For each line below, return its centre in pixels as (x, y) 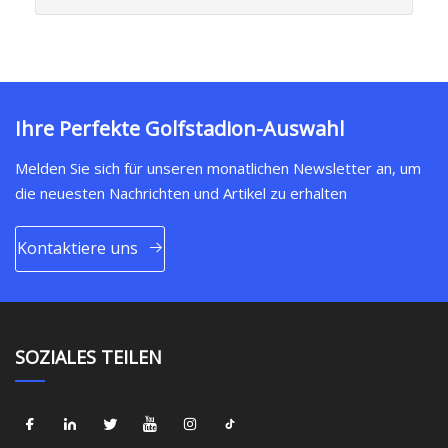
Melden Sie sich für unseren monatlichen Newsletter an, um (218, 167)
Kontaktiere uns (77, 248)
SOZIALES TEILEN (88, 356)
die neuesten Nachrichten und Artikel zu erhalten (181, 192)
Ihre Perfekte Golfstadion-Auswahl (179, 128)
